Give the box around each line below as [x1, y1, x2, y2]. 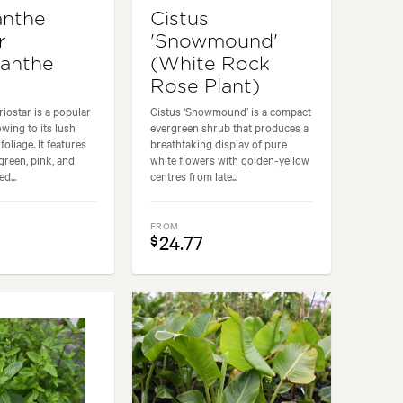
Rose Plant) [150, 76, 261, 96]
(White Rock [150, 54, 271, 74]
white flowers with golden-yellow [150, 150, 310, 167]
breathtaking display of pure [150, 134, 288, 151]
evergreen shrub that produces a [150, 118, 309, 135]
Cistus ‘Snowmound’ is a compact [150, 102, 312, 119]
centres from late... [150, 166, 238, 184]
